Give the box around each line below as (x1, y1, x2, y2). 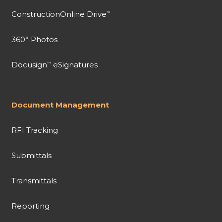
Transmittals (11, 176, 56, 186)
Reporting (11, 201, 50, 211)
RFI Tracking (11, 125, 58, 135)
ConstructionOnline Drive (11, 9, 107, 19)
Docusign (11, 60, 47, 70)
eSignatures (51, 60, 98, 70)
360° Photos (11, 35, 57, 45)
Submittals (11, 151, 52, 161)
